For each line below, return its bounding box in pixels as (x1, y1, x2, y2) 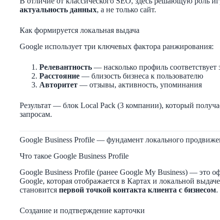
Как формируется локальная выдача (20, 26, 139, 35)
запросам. (20, 110, 52, 119)
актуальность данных (20, 5, 97, 14)
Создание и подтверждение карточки (20, 206, 145, 215)
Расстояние (39, 72, 80, 81)
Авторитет (39, 81, 78, 89)
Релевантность (39, 63, 92, 72)
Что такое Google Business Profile (20, 151, 129, 160)
